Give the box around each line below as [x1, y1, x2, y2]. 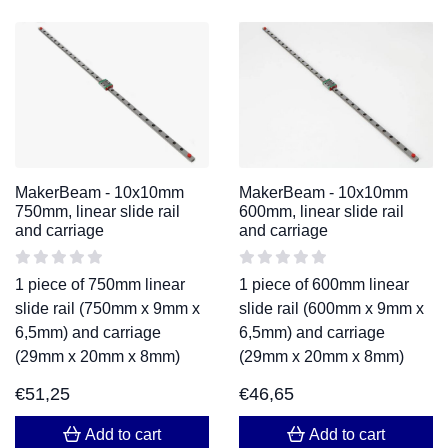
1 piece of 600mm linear [239, 275, 409, 293]
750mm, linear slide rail [15, 202, 180, 220]
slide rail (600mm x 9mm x [239, 299, 424, 317]
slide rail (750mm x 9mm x [15, 299, 200, 317]
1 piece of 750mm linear [15, 275, 185, 293]
